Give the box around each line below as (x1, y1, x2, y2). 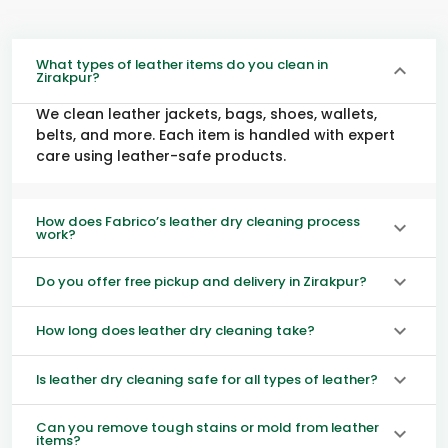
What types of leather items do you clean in (36, 54, 328, 74)
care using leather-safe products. (36, 145, 286, 166)
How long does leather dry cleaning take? (36, 321, 315, 341)
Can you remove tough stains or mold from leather (36, 417, 379, 437)
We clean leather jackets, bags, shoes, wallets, (36, 103, 377, 124)
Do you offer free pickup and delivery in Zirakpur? (36, 272, 367, 292)
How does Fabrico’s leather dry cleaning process (36, 211, 360, 231)
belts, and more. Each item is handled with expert (36, 124, 395, 145)
